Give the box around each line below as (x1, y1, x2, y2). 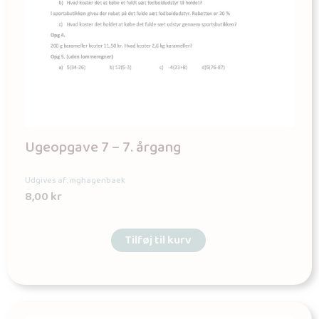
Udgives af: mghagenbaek (25, 174, 125, 188)
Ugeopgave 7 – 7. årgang (25, 136, 181, 160)
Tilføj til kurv (125, 231, 192, 251)
